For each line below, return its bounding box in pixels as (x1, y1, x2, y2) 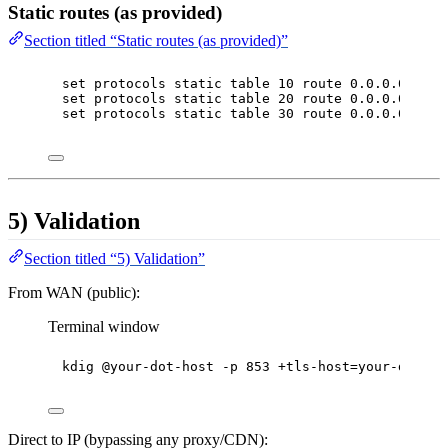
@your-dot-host (102, 359, 214, 375)
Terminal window (48, 318, 160, 336)
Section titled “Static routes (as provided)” (24, 32, 288, 50)
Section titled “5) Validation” (24, 250, 205, 268)
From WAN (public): (8, 284, 140, 302)
